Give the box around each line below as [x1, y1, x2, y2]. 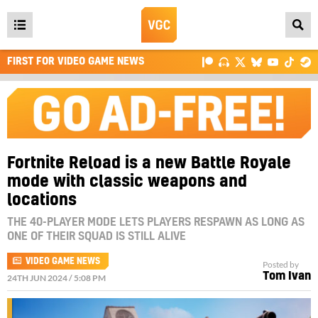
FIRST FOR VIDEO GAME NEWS [7, 57, 144, 67]
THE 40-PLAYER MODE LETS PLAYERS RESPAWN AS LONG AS [7, 216, 305, 228]
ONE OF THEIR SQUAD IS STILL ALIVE [7, 230, 186, 242]
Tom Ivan [263, 270, 311, 282]
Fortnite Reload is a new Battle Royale [7, 155, 291, 171]
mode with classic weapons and [7, 173, 247, 190]
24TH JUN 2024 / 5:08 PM [7, 272, 106, 283]
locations [7, 192, 77, 208]
